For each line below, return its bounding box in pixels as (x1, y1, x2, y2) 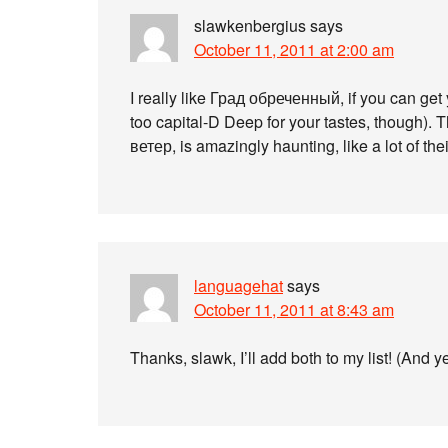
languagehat (194, 274, 283, 297)
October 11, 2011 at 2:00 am (194, 38, 394, 61)
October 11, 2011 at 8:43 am (194, 298, 394, 321)
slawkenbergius (194, 14, 306, 37)
